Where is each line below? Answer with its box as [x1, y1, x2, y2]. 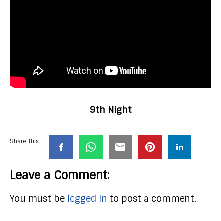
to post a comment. [107, 192, 196, 205]
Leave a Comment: [10, 167, 109, 183]
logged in [67, 192, 107, 205]
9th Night [89, 104, 132, 116]
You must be [10, 192, 67, 205]
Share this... [10, 137, 43, 145]
